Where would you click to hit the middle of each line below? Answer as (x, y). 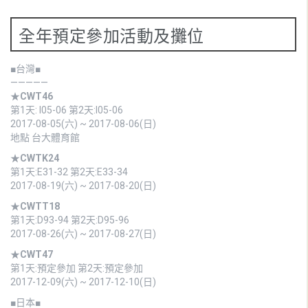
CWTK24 (40, 158)
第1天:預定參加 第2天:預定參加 (77, 268)
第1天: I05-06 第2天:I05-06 (67, 110)
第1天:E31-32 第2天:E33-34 (69, 172)
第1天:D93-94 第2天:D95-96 (70, 220)
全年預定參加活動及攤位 (111, 34)
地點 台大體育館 (45, 137)
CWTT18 (40, 206)
